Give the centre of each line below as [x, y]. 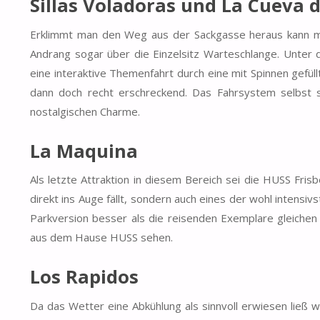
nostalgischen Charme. [85, 112]
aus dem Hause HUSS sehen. [101, 237]
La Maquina [84, 150]
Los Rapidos [84, 276]
